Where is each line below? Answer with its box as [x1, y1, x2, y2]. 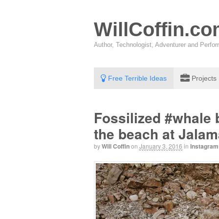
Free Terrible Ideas [106, 74, 167, 82]
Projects [190, 74, 217, 82]
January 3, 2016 [139, 142, 182, 151]
